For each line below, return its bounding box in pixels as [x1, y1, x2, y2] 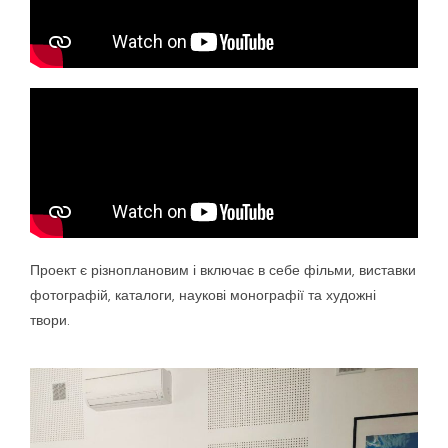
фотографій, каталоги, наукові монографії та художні [30, 286, 376, 305]
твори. [30, 311, 70, 330]
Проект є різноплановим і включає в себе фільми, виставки [30, 261, 416, 280]
